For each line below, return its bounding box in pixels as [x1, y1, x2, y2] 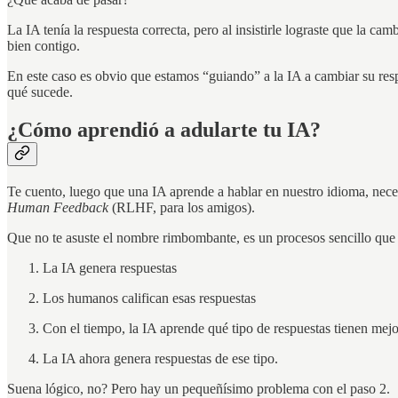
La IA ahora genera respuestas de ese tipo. [43, 351, 278, 367]
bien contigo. [7, 38, 80, 54]
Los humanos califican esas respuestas [43, 291, 256, 306]
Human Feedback [7, 200, 108, 216]
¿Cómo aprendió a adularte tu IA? [7, 118, 321, 142]
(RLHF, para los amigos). [108, 200, 255, 216]
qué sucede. [7, 84, 73, 100]
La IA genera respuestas [43, 260, 177, 276]
